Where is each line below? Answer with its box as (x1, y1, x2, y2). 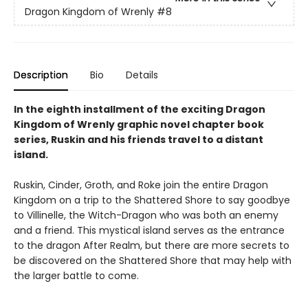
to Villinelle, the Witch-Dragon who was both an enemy (14, 208, 278, 222)
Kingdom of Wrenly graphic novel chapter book (14, 118, 264, 131)
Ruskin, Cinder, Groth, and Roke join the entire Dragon (14, 178, 268, 192)
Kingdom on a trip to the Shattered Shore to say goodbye (14, 193, 290, 207)
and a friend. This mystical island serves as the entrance (14, 223, 285, 237)
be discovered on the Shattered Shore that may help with (14, 254, 291, 267)
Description (14, 68, 68, 82)
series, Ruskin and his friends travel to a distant (14, 133, 263, 146)
